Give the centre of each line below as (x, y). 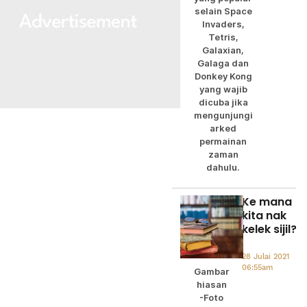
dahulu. (223, 167)
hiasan (211, 284)
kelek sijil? (269, 229)
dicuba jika (223, 102)
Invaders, (223, 24)
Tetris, (223, 37)
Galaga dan (223, 63)
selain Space (223, 11)
